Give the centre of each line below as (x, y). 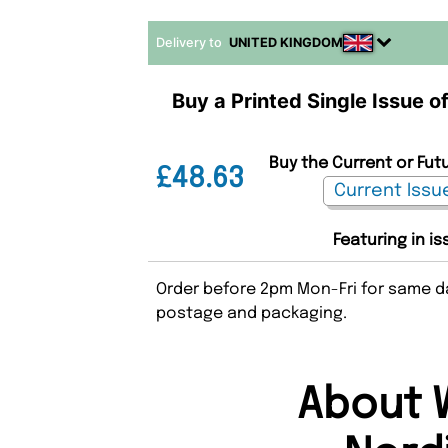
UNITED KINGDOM (286, 42)
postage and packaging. (252, 313)
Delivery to (191, 42)
